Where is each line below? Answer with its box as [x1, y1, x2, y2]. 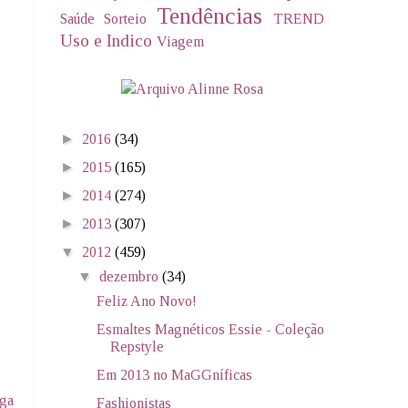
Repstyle [109, 338, 164, 354]
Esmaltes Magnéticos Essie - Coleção [96, 321, 324, 337]
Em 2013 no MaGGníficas [96, 366, 252, 382]
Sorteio [104, 10, 148, 26]
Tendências [156, 2, 262, 29]
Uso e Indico [60, 30, 152, 50]
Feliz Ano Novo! [96, 292, 197, 309]
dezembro [99, 268, 163, 284]
